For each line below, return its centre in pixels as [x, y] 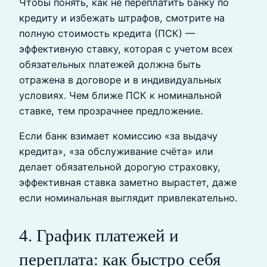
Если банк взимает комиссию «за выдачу [118, 136]
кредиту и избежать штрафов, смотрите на [122, 18]
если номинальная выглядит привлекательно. [128, 198]
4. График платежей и [99, 235]
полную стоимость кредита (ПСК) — [107, 34]
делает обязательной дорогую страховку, [120, 167]
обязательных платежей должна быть [110, 65]
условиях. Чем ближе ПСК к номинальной [120, 96]
